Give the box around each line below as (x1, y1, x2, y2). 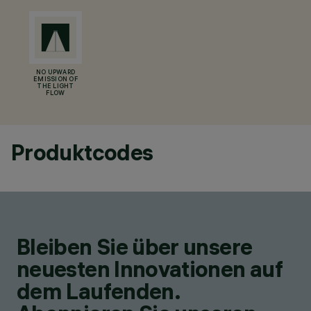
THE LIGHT (37, 83, 74, 90)
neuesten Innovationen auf (17, 255, 283, 283)
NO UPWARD (35, 69, 76, 76)
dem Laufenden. (17, 278, 180, 305)
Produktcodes (11, 139, 153, 166)
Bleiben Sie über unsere (17, 233, 253, 260)
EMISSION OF (33, 76, 78, 83)
